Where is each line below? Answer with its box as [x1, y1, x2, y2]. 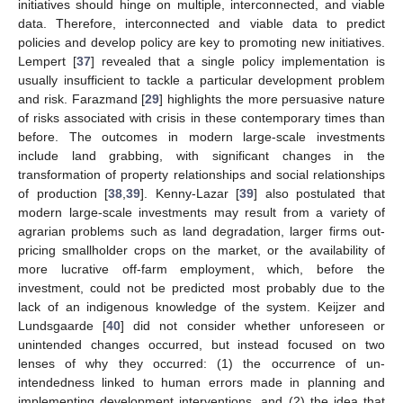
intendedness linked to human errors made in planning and [18, 375, 385, 390]
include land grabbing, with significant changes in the [18, 148, 385, 164]
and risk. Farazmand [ [18, 92, 146, 107]
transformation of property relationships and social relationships [18, 167, 385, 183]
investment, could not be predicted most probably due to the [18, 281, 385, 296]
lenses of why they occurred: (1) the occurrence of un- [18, 356, 385, 372]
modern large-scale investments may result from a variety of [18, 205, 385, 220]
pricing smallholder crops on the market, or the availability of [18, 243, 385, 258]
